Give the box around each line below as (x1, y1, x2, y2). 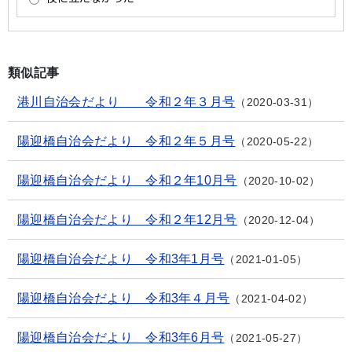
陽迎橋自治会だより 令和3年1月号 (17, 252, 225, 266)
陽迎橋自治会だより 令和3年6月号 (17, 331, 225, 345)
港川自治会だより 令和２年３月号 (17, 95, 236, 109)
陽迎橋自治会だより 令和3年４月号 (17, 291, 230, 306)
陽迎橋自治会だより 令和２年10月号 (17, 174, 237, 188)
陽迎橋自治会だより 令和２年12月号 (17, 213, 237, 227)
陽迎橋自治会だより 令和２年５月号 (17, 134, 236, 148)
